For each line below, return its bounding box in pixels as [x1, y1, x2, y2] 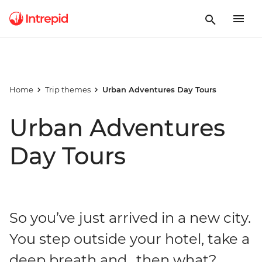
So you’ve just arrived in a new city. [9, 209, 251, 226]
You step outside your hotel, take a [9, 230, 250, 247]
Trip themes [44, 85, 91, 94]
